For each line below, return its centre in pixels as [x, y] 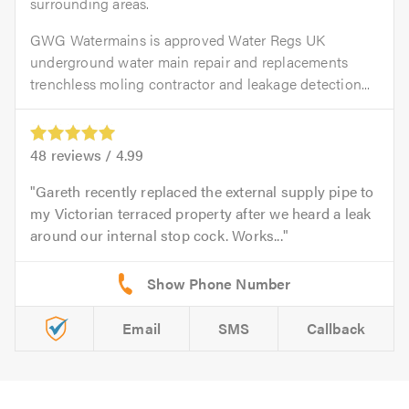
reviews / [81, 155]
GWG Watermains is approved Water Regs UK [178, 40]
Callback [336, 329]
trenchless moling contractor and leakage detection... [200, 84]
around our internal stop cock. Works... [157, 236]
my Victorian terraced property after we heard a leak [201, 214]
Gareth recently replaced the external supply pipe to [205, 192]
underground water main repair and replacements [189, 62]
